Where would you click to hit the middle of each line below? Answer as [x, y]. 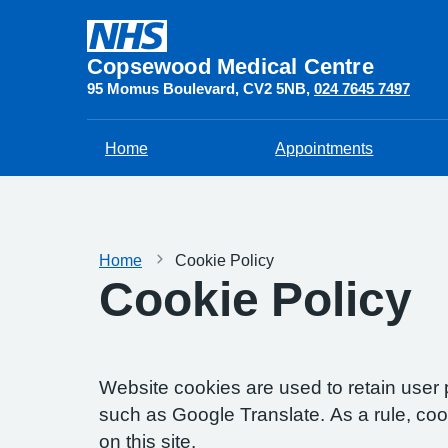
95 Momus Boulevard [161, 88]
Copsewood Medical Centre [230, 66]
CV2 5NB [274, 88]
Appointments [324, 148]
